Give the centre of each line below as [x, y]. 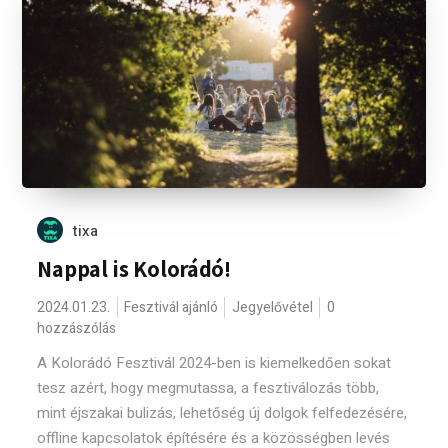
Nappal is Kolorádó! [134, 269]
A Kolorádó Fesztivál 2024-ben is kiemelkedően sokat [214, 363]
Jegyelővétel [273, 307]
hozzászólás [77, 328]
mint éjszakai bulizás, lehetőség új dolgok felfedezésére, [222, 413]
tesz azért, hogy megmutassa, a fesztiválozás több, [208, 388]
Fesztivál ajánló [171, 307]
